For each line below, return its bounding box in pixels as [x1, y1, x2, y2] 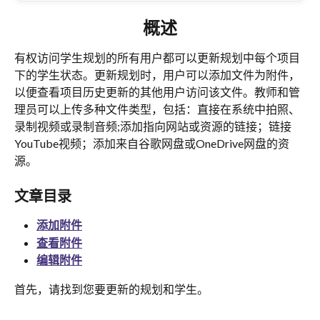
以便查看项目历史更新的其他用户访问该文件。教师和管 [14, 85, 300, 99]
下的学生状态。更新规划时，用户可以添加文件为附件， [14, 68, 300, 81]
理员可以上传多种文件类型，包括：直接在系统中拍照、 [14, 102, 300, 116]
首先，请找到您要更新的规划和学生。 [14, 281, 209, 296]
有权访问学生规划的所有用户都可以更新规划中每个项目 [14, 51, 300, 64]
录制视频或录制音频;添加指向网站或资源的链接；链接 [14, 119, 291, 133]
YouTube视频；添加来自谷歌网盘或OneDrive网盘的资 [14, 136, 289, 150]
